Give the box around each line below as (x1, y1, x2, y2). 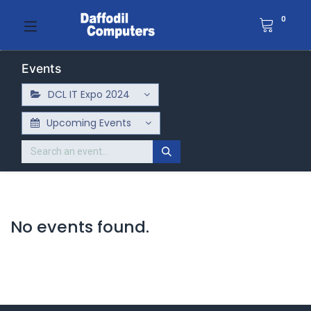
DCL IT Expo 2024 (44, 87, 133, 102)
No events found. (10, 215, 149, 239)
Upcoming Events (43, 116, 134, 131)
